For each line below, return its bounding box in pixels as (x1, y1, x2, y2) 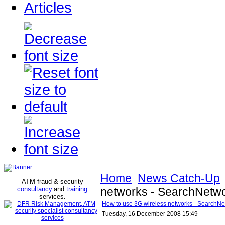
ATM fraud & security (21, 178, 83, 185)
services (39, 193, 64, 200)
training (66, 185, 87, 193)
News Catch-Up (138, 172, 220, 185)
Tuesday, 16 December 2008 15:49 (102, 210, 198, 217)
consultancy (17, 185, 52, 193)
